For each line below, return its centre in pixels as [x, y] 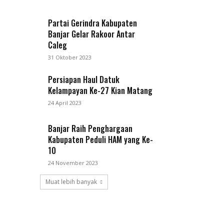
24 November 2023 [73, 163]
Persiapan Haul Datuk [84, 80]
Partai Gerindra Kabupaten [93, 23]
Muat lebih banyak [71, 182]
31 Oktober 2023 [70, 57]
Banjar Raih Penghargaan [90, 129]
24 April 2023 [65, 103]
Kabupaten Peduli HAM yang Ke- [101, 140]
